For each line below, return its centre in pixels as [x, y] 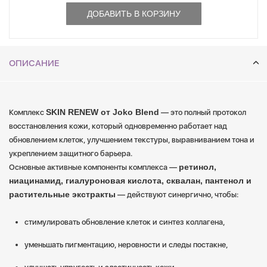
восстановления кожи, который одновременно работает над [118, 126]
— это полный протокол [203, 112]
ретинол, [198, 167]
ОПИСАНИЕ [34, 63]
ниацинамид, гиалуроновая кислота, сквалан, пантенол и [130, 181]
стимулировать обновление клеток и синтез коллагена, [125, 222]
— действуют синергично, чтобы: [177, 195]
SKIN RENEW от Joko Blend [103, 112]
